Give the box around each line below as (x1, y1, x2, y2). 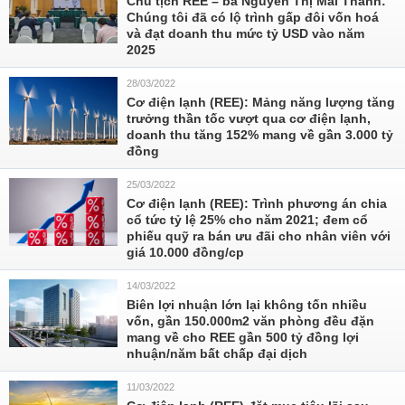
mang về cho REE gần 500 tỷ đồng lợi (127, 330, 359, 344)
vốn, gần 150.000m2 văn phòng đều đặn (127, 314, 374, 328)
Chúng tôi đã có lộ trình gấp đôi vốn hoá (127, 10, 379, 24)
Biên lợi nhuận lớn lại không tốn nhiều (127, 297, 367, 312)
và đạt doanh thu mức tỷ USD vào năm (127, 26, 364, 41)
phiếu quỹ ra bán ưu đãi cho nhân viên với (127, 229, 391, 243)
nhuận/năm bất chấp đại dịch (127, 346, 307, 361)
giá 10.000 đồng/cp (127, 245, 244, 259)
